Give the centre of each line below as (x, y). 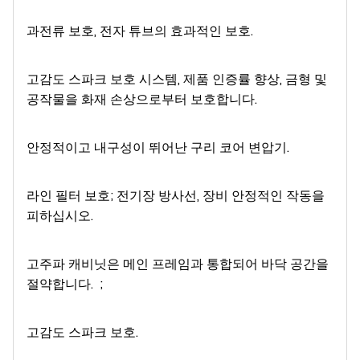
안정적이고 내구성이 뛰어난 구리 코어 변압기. (158, 147)
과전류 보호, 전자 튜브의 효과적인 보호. (140, 31)
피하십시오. (60, 215)
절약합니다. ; (65, 284)
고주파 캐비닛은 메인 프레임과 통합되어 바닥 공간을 (178, 264)
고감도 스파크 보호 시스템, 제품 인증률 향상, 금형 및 (177, 79)
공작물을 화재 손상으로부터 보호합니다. (142, 99)
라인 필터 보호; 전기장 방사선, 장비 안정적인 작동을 (176, 195)
